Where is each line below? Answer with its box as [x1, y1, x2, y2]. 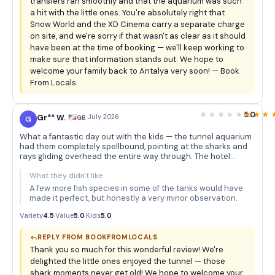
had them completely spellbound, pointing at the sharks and [20, 141, 247, 152]
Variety [20, 211, 43, 220]
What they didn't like [29, 171, 103, 180]
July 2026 [87, 113, 119, 121]
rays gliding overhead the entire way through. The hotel [20, 151, 230, 161]
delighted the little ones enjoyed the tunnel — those [30, 256, 225, 266]
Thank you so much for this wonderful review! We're [30, 244, 223, 255]
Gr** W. [37, 113, 66, 123]
